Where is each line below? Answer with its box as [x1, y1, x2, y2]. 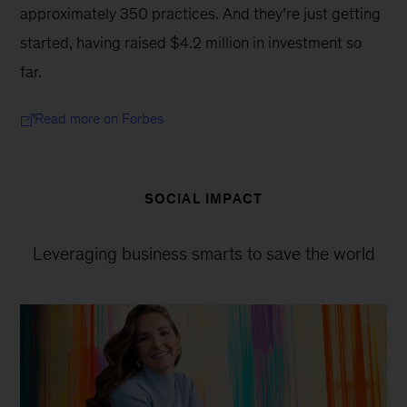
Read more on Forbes [35, 110, 164, 126]
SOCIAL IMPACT [144, 190, 263, 206]
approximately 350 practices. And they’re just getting [20, 4, 385, 23]
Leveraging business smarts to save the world [32, 243, 375, 263]
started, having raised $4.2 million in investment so [20, 33, 366, 52]
